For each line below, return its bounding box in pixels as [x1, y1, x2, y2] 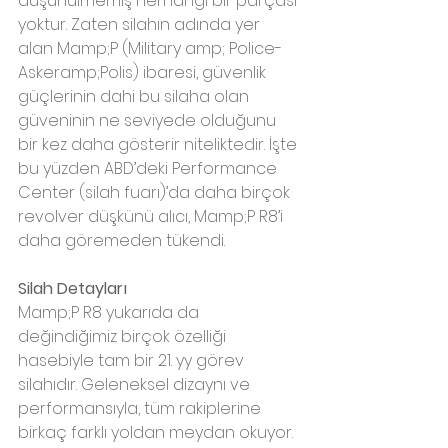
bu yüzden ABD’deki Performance [18, 156, 281, 180]
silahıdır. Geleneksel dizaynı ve [18, 372, 254, 396]
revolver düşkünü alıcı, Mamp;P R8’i [18, 204, 287, 228]
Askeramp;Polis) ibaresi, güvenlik [18, 60, 270, 84]
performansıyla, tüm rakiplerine [18, 396, 265, 420]
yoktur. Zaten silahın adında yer [18, 12, 264, 36]
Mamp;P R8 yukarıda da [18, 300, 203, 324]
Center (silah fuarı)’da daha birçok [18, 180, 294, 204]
